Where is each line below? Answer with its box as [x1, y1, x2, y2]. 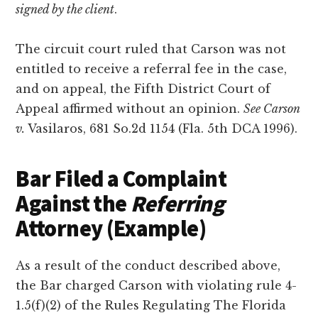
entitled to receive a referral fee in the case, [16, 61, 287, 76]
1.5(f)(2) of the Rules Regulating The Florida [16, 297, 287, 312]
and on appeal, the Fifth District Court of [16, 81, 271, 96]
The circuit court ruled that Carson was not [16, 41, 287, 56]
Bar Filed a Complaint [16, 164, 226, 193]
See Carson [243, 101, 301, 116]
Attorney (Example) [16, 214, 206, 243]
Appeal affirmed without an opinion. [16, 101, 244, 116]
